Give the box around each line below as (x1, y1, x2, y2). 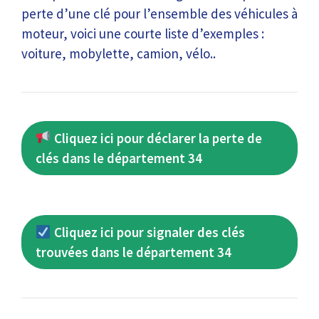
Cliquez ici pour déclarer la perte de (51, 129, 262, 147)
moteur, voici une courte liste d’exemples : (21, 24, 264, 42)
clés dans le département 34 (36, 149, 202, 167)
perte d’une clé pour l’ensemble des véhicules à (21, 4, 298, 22)
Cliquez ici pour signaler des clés (51, 224, 245, 241)
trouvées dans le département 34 (36, 244, 231, 261)
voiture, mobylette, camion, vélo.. (21, 44, 216, 62)
